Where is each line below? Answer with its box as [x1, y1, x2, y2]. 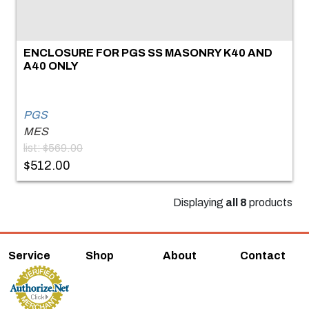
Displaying [173, 196, 226, 208]
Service [8, 249, 50, 261]
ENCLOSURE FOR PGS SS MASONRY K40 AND [23, 46, 272, 59]
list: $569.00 [23, 141, 83, 154]
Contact [240, 249, 286, 261]
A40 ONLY [23, 59, 79, 72]
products [247, 196, 292, 208]
